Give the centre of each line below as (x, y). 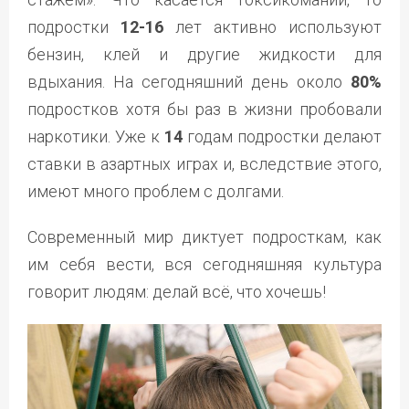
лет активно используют (273, 27)
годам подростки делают (282, 137)
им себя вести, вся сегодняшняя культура (204, 265)
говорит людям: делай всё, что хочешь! (177, 292)
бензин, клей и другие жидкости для (204, 55)
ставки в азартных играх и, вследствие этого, (204, 164)
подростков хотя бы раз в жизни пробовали (204, 110)
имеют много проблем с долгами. (156, 192)
